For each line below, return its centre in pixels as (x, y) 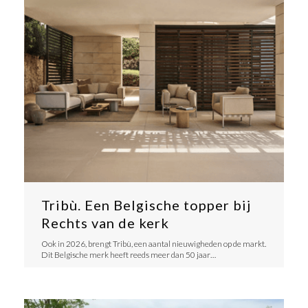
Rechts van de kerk (105, 223)
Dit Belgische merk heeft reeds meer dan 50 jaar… (128, 255)
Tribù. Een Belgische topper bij (146, 205)
